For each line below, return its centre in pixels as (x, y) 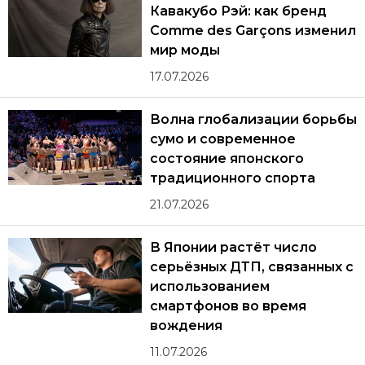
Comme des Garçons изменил (253, 30)
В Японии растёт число (233, 247)
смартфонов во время (228, 306)
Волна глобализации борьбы (253, 119)
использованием (210, 286)
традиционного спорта (233, 178)
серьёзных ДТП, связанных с (252, 266)
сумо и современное (223, 139)
